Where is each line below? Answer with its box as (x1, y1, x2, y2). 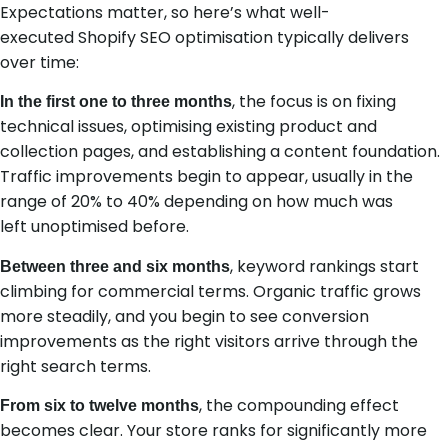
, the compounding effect (199, 393, 399, 417)
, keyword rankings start (230, 254, 419, 278)
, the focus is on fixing (232, 90, 396, 114)
